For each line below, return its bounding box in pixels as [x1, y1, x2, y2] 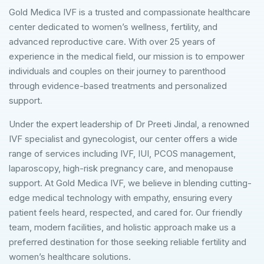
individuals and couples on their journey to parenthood [9, 65, 226, 77]
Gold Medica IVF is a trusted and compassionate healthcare [9, 6, 250, 18]
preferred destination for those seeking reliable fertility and [9, 236, 246, 247]
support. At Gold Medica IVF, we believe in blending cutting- [9, 177, 252, 189]
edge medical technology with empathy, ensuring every [9, 192, 232, 203]
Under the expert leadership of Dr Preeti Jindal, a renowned [9, 118, 249, 130]
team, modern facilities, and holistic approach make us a [9, 221, 236, 233]
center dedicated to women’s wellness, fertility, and [9, 21, 217, 32]
